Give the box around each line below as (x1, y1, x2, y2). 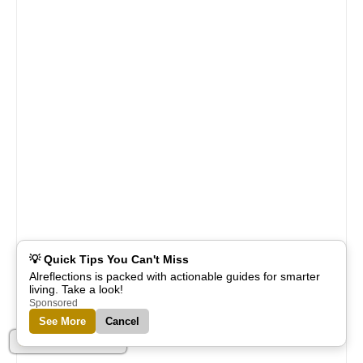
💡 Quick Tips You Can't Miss (29, 253, 189, 266)
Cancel (105, 315, 139, 327)
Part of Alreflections (29, 335, 118, 348)
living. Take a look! (29, 283, 123, 296)
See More (39, 315, 86, 327)
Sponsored (29, 297, 78, 308)
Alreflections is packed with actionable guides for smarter (29, 270, 320, 283)
